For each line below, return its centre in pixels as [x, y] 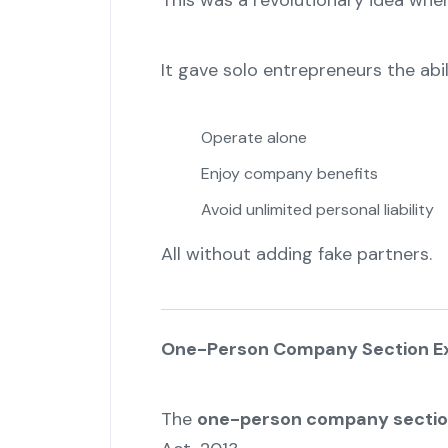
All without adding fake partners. [296, 254]
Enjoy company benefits [289, 174]
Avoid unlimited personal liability [317, 210]
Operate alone [253, 138]
